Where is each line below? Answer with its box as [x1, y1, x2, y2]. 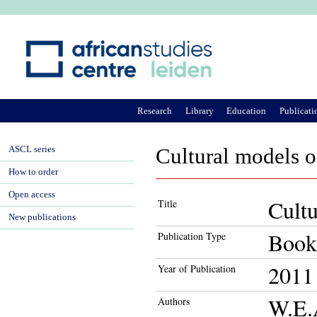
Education [226, 105, 267, 116]
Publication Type [158, 229, 226, 243]
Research [137, 105, 173, 116]
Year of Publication [158, 262, 236, 275]
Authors [158, 294, 190, 308]
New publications [8, 212, 76, 222]
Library [185, 105, 214, 116]
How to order [8, 167, 58, 177]
